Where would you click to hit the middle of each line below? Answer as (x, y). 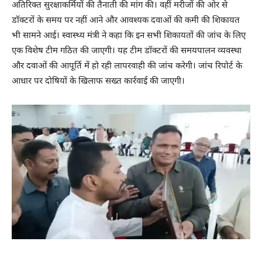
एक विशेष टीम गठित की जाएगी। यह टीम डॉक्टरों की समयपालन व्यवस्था (127, 51)
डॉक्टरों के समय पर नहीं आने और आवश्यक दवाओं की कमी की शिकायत (126, 21)
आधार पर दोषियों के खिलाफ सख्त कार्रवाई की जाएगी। (98, 82)
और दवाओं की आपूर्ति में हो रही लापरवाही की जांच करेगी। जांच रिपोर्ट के (127, 67)
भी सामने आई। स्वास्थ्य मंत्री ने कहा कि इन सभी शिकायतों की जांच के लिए (129, 36)
